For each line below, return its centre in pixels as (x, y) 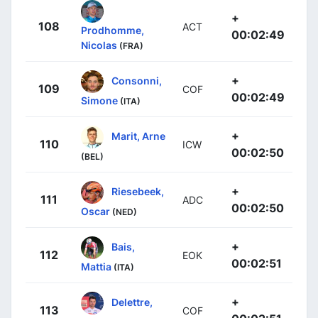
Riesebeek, (138, 191)
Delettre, (132, 302)
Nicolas (99, 45)
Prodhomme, (113, 31)
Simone (99, 101)
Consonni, (137, 80)
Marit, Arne (138, 136)
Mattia (96, 267)
